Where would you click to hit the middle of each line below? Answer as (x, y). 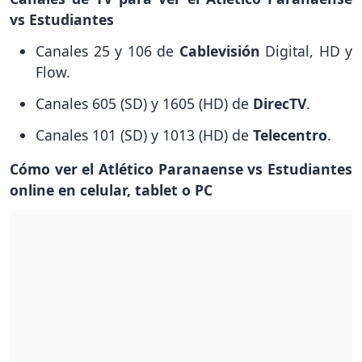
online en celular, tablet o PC (111, 189)
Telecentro (290, 135)
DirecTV (280, 103)
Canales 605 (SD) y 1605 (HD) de (144, 103)
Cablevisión (222, 51)
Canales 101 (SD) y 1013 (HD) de (144, 135)
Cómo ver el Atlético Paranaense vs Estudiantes (181, 168)
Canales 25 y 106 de (107, 51)
